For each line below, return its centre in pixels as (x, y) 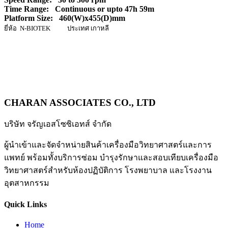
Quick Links (25, 205)
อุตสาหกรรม (27, 183)
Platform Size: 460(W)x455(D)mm (65, 18)
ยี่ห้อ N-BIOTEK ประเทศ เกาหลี (56, 28)
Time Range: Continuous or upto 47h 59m (80, 9)
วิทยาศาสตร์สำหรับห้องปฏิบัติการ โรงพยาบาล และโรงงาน (108, 170)
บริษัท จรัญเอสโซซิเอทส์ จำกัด (58, 124)
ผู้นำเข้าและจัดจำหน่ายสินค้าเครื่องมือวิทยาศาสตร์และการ (108, 145)
